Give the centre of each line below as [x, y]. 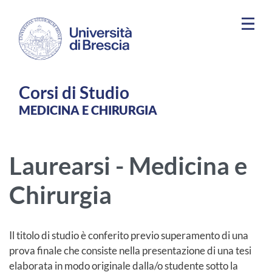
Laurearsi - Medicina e [128, 166]
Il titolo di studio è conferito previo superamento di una [129, 236]
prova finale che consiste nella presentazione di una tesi [130, 251]
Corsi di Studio [74, 93]
